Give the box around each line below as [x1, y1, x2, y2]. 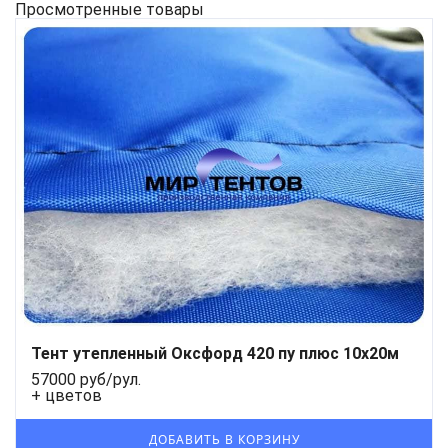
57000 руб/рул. [31, 370, 141, 390]
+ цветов [31, 386, 102, 406]
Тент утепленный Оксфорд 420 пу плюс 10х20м [31, 344, 399, 364]
